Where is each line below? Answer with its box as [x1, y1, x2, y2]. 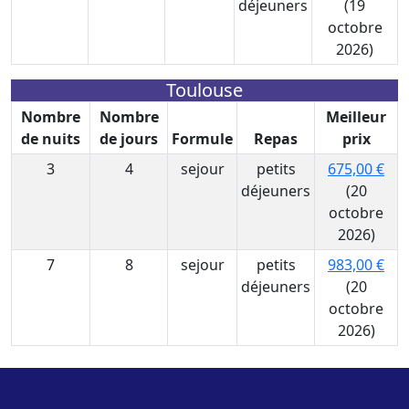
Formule [172, 129, 233, 149]
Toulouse [166, 78, 243, 102]
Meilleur [326, 107, 386, 127]
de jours [100, 129, 158, 149]
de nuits [21, 129, 80, 149]
